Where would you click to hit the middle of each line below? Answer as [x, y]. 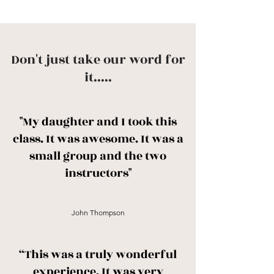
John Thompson [98, 213]
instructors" [98, 173]
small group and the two [98, 156]
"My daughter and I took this [98, 122]
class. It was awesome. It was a [98, 139]
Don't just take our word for [98, 60]
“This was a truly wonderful [98, 254]
